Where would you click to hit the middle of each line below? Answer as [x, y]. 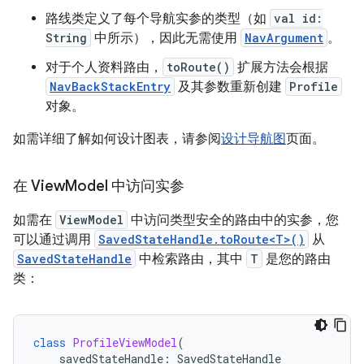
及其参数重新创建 [230, 87]
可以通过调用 [54, 240]
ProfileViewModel [125, 342]
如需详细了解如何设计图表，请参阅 [117, 139]
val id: [298, 18]
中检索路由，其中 [191, 259]
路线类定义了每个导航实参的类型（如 [158, 19]
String [66, 38]
